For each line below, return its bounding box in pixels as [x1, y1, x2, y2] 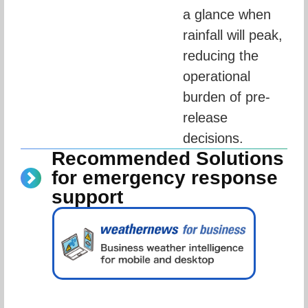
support [52, 186, 123, 208]
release [183, 110, 228, 126]
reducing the [183, 48, 258, 64]
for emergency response [52, 167, 278, 189]
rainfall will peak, [183, 27, 283, 43]
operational [183, 69, 250, 85]
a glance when [183, 7, 271, 23]
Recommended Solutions [52, 148, 284, 170]
